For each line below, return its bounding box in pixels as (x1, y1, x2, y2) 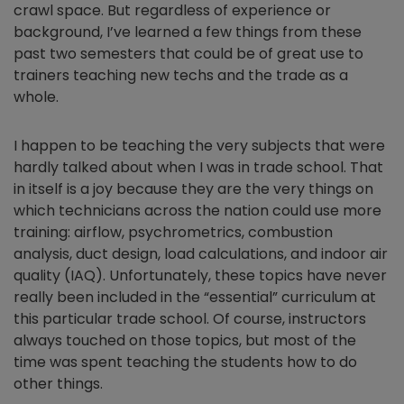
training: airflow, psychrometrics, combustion (14, 222, 333, 243)
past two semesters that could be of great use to (14, 43, 363, 64)
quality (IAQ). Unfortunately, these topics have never (14, 265, 387, 286)
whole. (14, 87, 62, 107)
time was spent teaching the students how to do (14, 352, 357, 372)
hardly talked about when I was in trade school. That (14, 157, 383, 178)
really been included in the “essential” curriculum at (14, 287, 376, 308)
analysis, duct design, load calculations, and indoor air (14, 243, 388, 264)
